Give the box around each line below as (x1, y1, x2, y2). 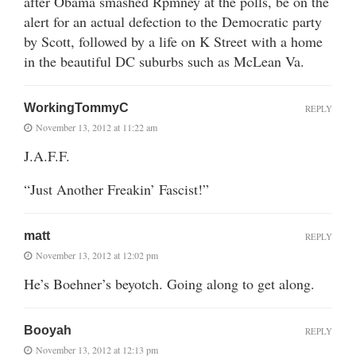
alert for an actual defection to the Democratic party (24, 11, 322, 31)
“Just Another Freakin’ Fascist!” (24, 179, 209, 199)
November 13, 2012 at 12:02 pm (36, 248, 158, 261)
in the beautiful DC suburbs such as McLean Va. (24, 51, 304, 71)
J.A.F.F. (24, 145, 70, 165)
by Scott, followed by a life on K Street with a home (24, 31, 323, 51)
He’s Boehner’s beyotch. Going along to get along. (24, 273, 315, 293)
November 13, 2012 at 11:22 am (36, 120, 157, 133)
